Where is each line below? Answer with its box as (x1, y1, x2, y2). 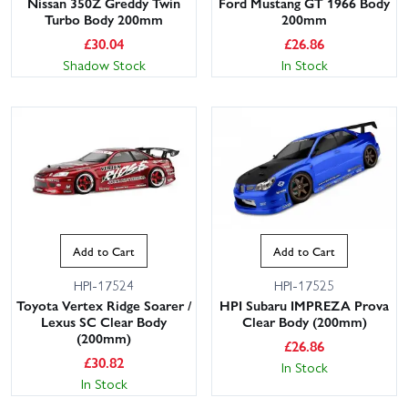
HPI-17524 (74, 275, 134, 296)
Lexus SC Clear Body (41, 311, 167, 332)
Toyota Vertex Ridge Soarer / (16, 295, 191, 316)
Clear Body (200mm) (241, 311, 367, 332)
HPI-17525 (274, 275, 334, 296)
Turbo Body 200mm (45, 8, 163, 29)
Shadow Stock (62, 54, 146, 75)
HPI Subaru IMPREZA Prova (219, 295, 389, 316)
